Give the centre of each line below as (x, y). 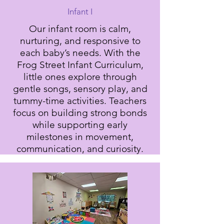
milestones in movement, (80, 137)
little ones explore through (80, 77)
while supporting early (80, 125)
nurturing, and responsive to (80, 41)
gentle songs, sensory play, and (80, 89)
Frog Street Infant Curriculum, (80, 65)
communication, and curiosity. (80, 149)
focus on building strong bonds (80, 113)
